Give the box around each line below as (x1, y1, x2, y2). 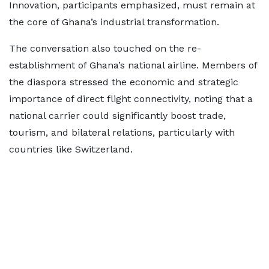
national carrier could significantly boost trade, (9, 110, 226, 121)
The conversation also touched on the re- (9, 43, 201, 54)
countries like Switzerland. (9, 144, 133, 155)
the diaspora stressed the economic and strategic (9, 76, 238, 88)
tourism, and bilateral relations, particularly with (9, 127, 235, 138)
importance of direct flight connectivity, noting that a (9, 93, 253, 104)
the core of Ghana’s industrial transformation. (9, 16, 219, 28)
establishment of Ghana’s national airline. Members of (9, 59, 257, 71)
